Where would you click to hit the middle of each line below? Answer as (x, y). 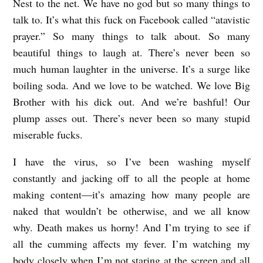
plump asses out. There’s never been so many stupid (131, 118)
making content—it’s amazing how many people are (131, 195)
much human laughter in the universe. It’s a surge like (131, 69)
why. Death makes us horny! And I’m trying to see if (131, 227)
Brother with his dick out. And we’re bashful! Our (131, 102)
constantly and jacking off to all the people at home (131, 178)
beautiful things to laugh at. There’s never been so (131, 53)
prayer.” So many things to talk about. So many (131, 36)
